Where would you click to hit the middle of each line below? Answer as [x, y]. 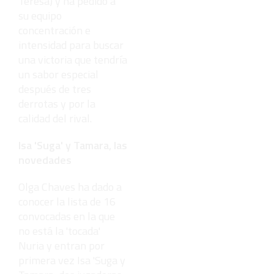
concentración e [54, 30]
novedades [45, 160]
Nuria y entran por [61, 245]
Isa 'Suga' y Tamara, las [73, 145]
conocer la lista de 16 [67, 201]
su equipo [40, 15]
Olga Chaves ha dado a [70, 187]
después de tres [55, 89]
